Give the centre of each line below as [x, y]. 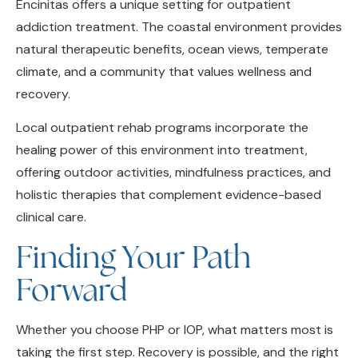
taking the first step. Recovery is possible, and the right [177, 327]
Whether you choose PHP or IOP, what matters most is [175, 304]
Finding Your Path [133, 232]
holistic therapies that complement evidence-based [169, 170]
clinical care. [51, 193]
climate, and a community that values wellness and [164, 46]
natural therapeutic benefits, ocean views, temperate [172, 24]
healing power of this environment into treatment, [162, 125]
